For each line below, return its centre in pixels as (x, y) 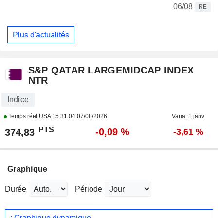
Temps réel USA (29, 117)
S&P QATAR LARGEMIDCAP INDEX (111, 70)
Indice (18, 100)
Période (89, 189)
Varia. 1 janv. (188, 117)
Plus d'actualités (41, 35)
